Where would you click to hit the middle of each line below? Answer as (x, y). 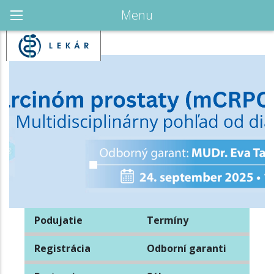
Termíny (167, 220)
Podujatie (58, 220)
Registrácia (62, 249)
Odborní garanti (186, 249)
